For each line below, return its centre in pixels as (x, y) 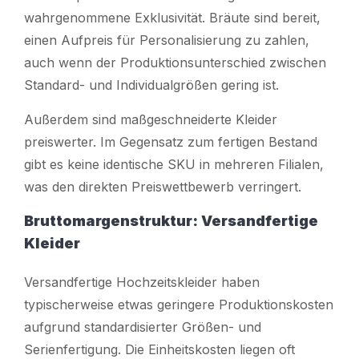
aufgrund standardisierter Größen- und (143, 327)
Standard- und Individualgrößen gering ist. (151, 85)
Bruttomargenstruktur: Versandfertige (171, 220)
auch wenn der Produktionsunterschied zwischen (175, 62)
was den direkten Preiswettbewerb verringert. (163, 186)
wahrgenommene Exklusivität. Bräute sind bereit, (172, 17)
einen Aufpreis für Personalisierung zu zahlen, (167, 40)
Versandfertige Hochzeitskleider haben (142, 282)
